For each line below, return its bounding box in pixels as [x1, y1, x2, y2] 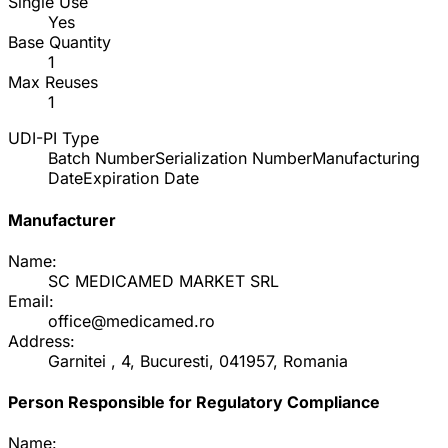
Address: [8, 330, 75, 351]
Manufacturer [8, 209, 116, 230]
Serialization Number [155, 148, 312, 169]
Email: [8, 290, 54, 311]
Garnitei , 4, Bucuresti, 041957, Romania [48, 350, 348, 371]
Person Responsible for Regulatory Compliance [8, 392, 380, 413]
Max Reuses [8, 72, 98, 93]
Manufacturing [312, 148, 420, 169]
